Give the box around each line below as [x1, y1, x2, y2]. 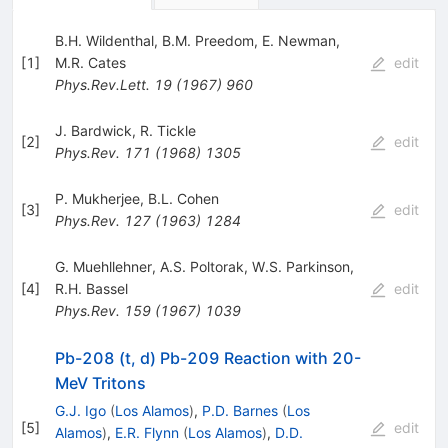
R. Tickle [139, 121, 196, 139]
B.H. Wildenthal [54, 31, 154, 49]
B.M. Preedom [161, 31, 254, 49]
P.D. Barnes [201, 401, 278, 419]
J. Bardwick [54, 121, 132, 139]
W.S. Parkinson [251, 257, 350, 275]
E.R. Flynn [114, 423, 179, 441]
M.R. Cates [54, 53, 126, 71]
